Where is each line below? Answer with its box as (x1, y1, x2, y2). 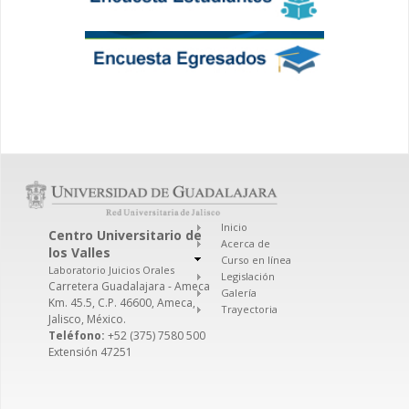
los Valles (48, 243, 110, 261)
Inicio (221, 219, 248, 234)
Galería (221, 285, 257, 299)
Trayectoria (221, 301, 278, 316)
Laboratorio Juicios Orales (48, 262, 174, 277)
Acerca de (221, 236, 271, 250)
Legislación (221, 268, 276, 283)
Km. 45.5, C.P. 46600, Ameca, (48, 294, 195, 310)
